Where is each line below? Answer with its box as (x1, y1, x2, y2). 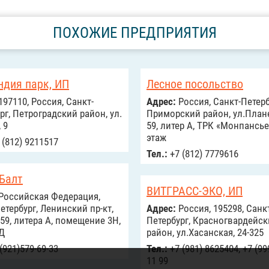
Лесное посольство (147, 77, 243, 91)
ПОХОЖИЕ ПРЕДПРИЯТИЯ (52, 24, 217, 41)
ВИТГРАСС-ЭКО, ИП (147, 184, 243, 198)
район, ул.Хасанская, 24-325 (147, 226, 264, 238)
